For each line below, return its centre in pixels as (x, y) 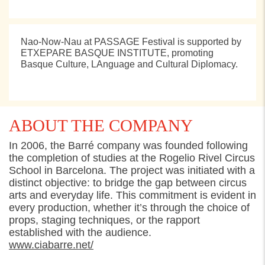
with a (240, 171)
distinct (27, 183)
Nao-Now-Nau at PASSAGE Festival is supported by (131, 41)
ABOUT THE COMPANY (101, 125)
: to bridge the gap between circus (167, 183)
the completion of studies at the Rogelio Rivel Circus (132, 158)
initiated (206, 171)
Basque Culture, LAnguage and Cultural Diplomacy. (129, 64)
